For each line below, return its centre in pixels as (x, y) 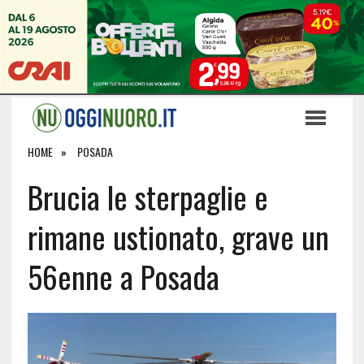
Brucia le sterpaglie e (147, 197)
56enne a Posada (123, 276)
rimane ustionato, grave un (178, 236)
